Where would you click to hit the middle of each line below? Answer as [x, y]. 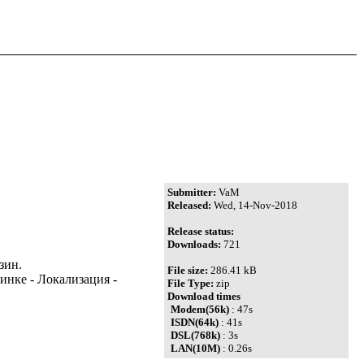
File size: [188, 271]
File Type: [191, 284]
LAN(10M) [196, 349]
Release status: [201, 232]
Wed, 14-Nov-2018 [255, 206]
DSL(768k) [196, 336]
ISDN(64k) [195, 323]
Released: [190, 206]
